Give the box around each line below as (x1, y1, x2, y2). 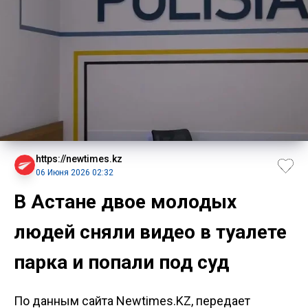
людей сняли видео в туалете (14, 220, 287, 243)
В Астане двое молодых (14, 190, 236, 213)
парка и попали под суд (14, 250, 229, 274)
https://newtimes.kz (36, 153, 122, 164)
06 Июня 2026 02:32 (36, 167, 113, 177)
